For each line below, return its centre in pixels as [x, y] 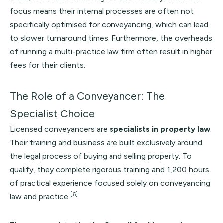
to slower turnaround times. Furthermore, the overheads [111, 38]
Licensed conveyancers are [60, 129]
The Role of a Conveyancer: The [87, 96]
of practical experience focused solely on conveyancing [110, 183]
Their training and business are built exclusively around [106, 143]
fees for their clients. [48, 65]
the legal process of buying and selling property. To [101, 156]
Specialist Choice [52, 113]
